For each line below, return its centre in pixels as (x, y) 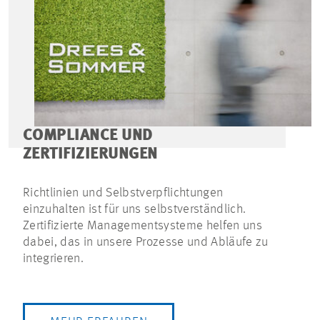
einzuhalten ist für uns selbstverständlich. (135, 210)
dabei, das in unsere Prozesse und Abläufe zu (146, 242)
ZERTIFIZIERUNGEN (90, 155)
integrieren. (53, 259)
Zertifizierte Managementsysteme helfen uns (142, 226)
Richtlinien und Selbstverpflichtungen (123, 193)
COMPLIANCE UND (88, 136)
